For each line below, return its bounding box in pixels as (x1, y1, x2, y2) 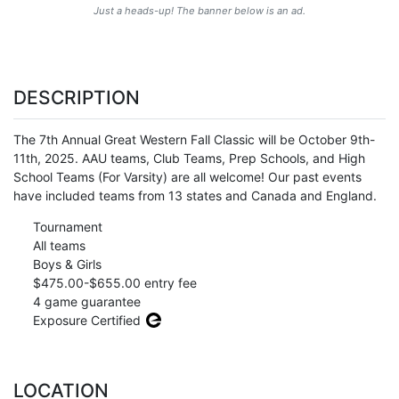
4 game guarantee (28, 294, 141, 310)
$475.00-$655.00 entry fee (28, 275, 197, 291)
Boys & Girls (28, 256, 102, 273)
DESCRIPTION (13, 85, 140, 109)
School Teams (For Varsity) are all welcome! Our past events (13, 169, 362, 185)
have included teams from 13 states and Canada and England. (13, 188, 377, 204)
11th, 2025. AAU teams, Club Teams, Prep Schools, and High (13, 151, 365, 167)
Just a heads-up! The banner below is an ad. (94, 4, 305, 17)
